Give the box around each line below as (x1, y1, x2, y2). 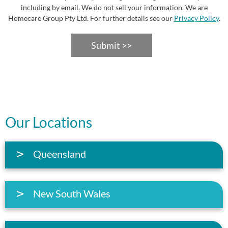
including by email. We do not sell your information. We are (20, 3, 208, 12)
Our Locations (5, 113, 92, 131)
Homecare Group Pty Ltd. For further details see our (8, 13, 174, 22)
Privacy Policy (174, 13, 219, 22)
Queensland (33, 147, 86, 160)
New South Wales (33, 187, 110, 199)
